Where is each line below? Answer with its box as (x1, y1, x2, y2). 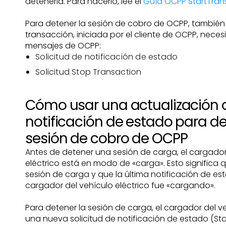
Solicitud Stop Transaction (35, 66, 142, 78)
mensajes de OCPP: (25, 40, 101, 51)
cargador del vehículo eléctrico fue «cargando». (25, 180, 216, 191)
